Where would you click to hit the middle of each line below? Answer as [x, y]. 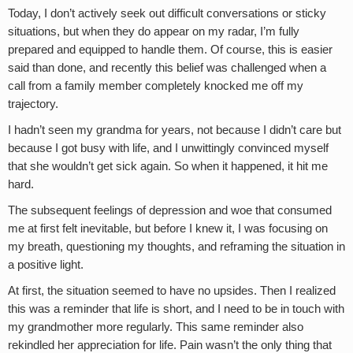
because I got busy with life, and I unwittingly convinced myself [168, 149]
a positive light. [46, 265]
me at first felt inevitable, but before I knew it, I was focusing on [168, 229]
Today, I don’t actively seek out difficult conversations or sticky [167, 14]
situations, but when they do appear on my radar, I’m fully [154, 32]
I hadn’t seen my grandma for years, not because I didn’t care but [175, 130]
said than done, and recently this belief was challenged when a [167, 68]
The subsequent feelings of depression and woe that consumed [170, 211]
